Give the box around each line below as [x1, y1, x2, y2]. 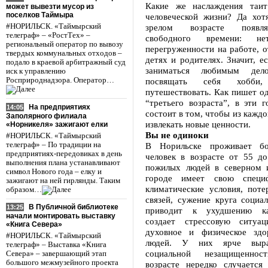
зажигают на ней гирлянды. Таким [6, 176, 120, 185]
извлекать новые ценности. [145, 119, 251, 129]
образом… [6, 185, 42, 194]
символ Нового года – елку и [6, 167, 102, 176]
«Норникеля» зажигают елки [6, 120, 108, 129]
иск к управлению [6, 66, 66, 75]
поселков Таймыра [6, 10, 74, 19]
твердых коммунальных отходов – [6, 48, 122, 57]
